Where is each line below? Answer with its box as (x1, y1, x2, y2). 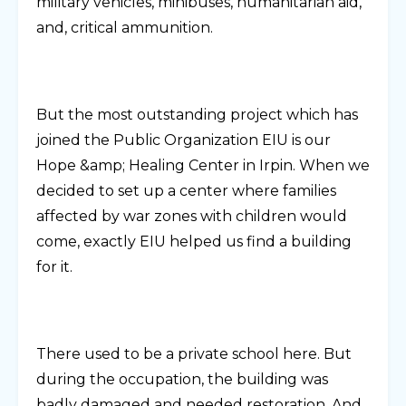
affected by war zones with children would (36, 208, 347, 226)
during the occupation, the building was (36, 371, 328, 389)
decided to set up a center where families (36, 182, 336, 200)
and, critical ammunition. (36, 19, 213, 37)
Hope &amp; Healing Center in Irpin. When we (36, 157, 370, 175)
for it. (36, 258, 72, 276)
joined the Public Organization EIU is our (36, 131, 331, 150)
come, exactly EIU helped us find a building (36, 233, 352, 251)
